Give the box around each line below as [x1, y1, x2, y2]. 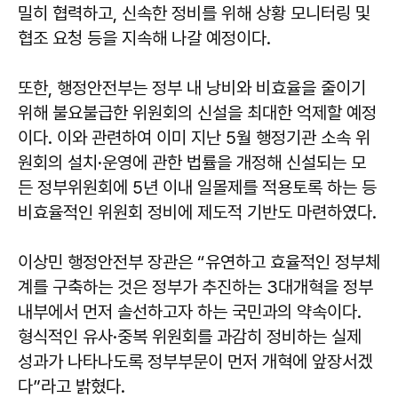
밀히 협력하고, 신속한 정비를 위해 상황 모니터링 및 [18, 3, 370, 24]
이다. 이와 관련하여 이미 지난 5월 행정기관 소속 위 [18, 127, 370, 148]
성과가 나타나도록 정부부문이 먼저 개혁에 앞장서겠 [18, 351, 372, 372]
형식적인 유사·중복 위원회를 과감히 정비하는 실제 [18, 326, 362, 347]
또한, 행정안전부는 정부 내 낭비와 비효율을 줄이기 [18, 77, 366, 99]
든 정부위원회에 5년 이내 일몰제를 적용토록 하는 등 [18, 177, 377, 198]
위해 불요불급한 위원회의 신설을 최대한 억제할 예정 [18, 102, 377, 123]
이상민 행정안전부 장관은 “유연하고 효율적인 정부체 [18, 251, 380, 273]
